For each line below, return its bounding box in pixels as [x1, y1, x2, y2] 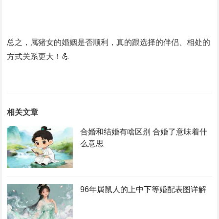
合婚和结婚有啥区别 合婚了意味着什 [80, 128, 207, 136]
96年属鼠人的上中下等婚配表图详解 [80, 185, 206, 194]
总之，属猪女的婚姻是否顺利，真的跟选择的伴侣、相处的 [7, 38, 211, 47]
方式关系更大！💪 [7, 52, 70, 61]
